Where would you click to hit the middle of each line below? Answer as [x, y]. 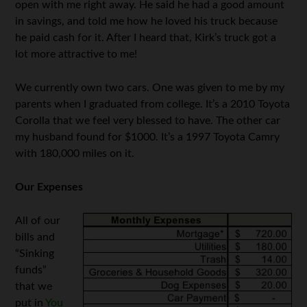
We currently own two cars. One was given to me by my [150, 88]
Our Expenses [49, 187]
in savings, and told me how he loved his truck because [147, 21]
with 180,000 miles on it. [75, 153]
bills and [35, 237]
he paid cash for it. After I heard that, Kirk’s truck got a [146, 38]
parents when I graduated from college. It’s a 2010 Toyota [153, 104]
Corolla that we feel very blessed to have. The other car [148, 121]
